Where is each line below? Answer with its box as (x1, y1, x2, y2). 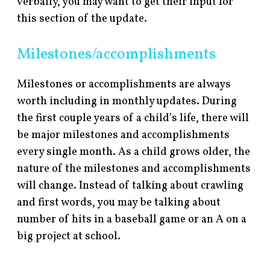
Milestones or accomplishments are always (17, 77, 231, 92)
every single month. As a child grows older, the (17, 144, 251, 160)
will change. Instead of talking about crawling (17, 178, 244, 193)
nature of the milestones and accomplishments (17, 161, 251, 177)
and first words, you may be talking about (17, 195, 221, 210)
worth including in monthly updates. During (17, 93, 237, 109)
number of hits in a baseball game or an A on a (17, 212, 247, 227)
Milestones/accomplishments (17, 43, 216, 65)
